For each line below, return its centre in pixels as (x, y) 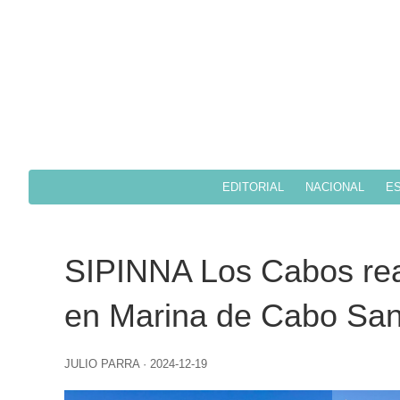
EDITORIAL (253, 187)
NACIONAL (335, 187)
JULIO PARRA (102, 364)
